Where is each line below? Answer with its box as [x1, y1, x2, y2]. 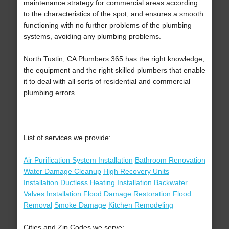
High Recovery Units [103, 167, 169, 176]
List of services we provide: [23, 133, 111, 142]
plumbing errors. [23, 88, 77, 97]
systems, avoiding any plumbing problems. [23, 32, 161, 41]
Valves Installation [23, 190, 81, 198]
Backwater [153, 178, 188, 187]
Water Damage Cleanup [23, 167, 101, 176]
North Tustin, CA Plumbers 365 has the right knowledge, [23, 55, 204, 63]
